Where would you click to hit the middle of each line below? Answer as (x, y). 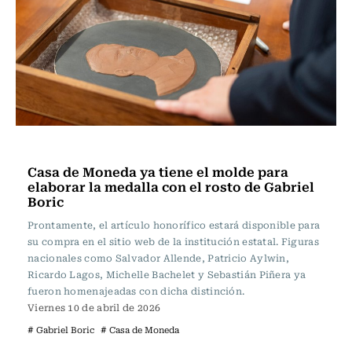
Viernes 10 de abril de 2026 (94, 307)
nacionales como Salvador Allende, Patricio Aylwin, (158, 258)
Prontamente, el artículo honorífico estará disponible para (174, 225)
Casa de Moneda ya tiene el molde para (158, 171)
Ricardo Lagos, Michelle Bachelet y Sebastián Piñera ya (167, 274)
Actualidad (62, 147)
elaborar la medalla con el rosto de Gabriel (171, 186)
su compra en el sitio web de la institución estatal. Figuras (173, 241)
